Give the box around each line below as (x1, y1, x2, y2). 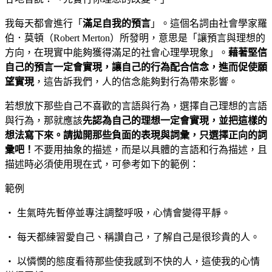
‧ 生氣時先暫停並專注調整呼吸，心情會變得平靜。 (5, 208, 231, 219)
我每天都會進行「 (5, 18, 83, 29)
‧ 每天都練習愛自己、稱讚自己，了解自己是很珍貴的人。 (5, 232, 260, 243)
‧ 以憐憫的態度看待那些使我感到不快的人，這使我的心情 (5, 256, 260, 267)
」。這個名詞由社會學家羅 (151, 18, 267, 29)
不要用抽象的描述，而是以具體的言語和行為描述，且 (34, 144, 267, 155)
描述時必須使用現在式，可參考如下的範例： (5, 159, 199, 170)
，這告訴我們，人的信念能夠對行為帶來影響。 (34, 76, 238, 87)
